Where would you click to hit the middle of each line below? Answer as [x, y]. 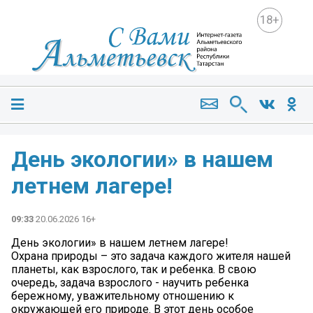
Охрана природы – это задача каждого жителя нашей [151, 256]
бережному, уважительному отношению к [123, 296]
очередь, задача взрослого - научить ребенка [130, 282]
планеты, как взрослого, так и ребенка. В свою [134, 269]
